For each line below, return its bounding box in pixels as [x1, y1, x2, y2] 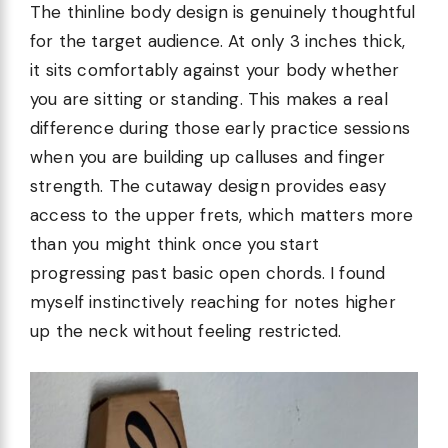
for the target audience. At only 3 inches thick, [30, 30, 406, 53]
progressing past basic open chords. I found [30, 262, 386, 285]
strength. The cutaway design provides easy [30, 175, 387, 198]
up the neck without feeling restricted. [30, 320, 342, 343]
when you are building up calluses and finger [30, 146, 386, 169]
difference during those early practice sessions [30, 117, 410, 140]
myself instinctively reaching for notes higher [30, 291, 396, 314]
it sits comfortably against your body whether [30, 59, 400, 82]
